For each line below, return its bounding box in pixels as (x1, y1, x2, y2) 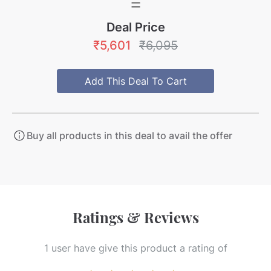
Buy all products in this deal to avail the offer (27, 129, 232, 142)
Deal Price (106, 20, 165, 34)
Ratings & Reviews (72, 207, 199, 227)
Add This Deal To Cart (84, 75, 187, 87)
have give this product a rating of (73, 242, 227, 254)
